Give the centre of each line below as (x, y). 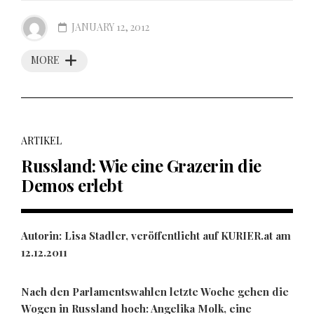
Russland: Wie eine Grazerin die (141, 165)
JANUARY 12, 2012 (110, 27)
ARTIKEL (41, 140)
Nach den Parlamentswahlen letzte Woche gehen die (155, 291)
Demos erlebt (72, 185)
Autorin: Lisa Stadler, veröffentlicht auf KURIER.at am (156, 235)
